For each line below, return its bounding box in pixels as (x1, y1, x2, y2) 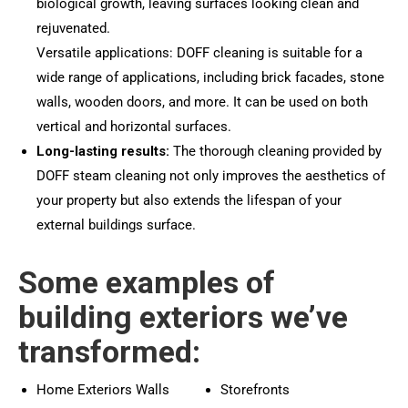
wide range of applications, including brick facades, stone (36, 69, 384, 86)
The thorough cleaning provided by (169, 143, 382, 159)
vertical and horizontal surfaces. (36, 118, 231, 135)
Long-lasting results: (36, 143, 169, 159)
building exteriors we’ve (18, 299, 348, 335)
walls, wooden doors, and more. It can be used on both (36, 94, 368, 110)
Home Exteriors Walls (36, 382, 169, 398)
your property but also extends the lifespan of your (36, 192, 342, 209)
